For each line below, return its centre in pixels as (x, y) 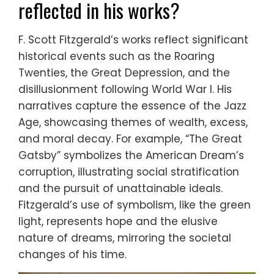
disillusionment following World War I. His (125, 89)
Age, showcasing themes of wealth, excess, (133, 122)
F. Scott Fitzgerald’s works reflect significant (133, 39)
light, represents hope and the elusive (118, 221)
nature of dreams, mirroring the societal (125, 238)
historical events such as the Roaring (117, 56)
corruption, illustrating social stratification (129, 172)
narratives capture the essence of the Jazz (132, 106)
